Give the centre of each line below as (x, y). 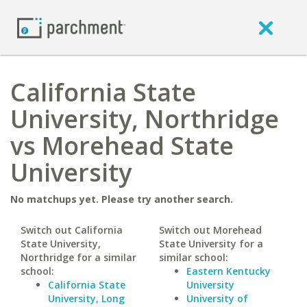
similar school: (193, 257)
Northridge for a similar (78, 257)
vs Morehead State (122, 146)
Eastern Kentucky (228, 271)
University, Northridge (145, 119)
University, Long (86, 298)
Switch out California (72, 230)
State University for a (211, 244)
